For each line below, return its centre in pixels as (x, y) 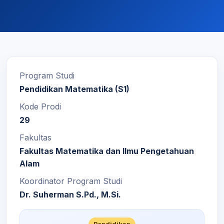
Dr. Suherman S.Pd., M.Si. (70, 194)
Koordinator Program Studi (71, 181)
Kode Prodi (40, 106)
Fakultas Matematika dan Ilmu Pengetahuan (107, 151)
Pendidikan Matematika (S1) (74, 89)
